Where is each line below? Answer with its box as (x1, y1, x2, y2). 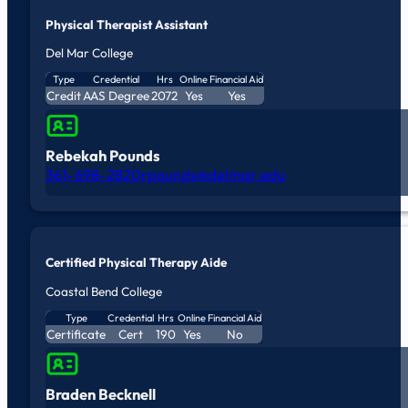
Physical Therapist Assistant (46, 15, 208, 33)
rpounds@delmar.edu (141, 165, 286, 185)
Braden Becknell (46, 384, 156, 404)
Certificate (46, 326, 106, 343)
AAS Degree (83, 87, 149, 105)
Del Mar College (46, 45, 133, 62)
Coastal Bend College (46, 282, 162, 300)
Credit (46, 87, 81, 105)
